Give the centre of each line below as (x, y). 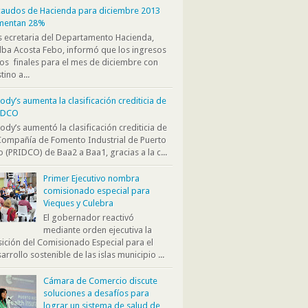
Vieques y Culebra (79, 203)
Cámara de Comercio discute (101, 280)
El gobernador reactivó (89, 217)
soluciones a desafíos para (97, 293)
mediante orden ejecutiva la (98, 230)
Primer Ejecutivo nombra (92, 178)
